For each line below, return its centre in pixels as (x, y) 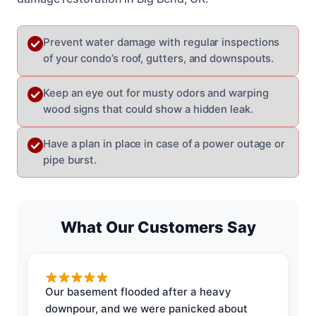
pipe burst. (70, 160)
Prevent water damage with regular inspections (162, 42)
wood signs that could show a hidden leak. (148, 109)
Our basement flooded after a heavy (138, 291)
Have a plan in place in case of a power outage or (164, 144)
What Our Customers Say (158, 227)
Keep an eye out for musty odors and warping (156, 93)
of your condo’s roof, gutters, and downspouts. (159, 58)
